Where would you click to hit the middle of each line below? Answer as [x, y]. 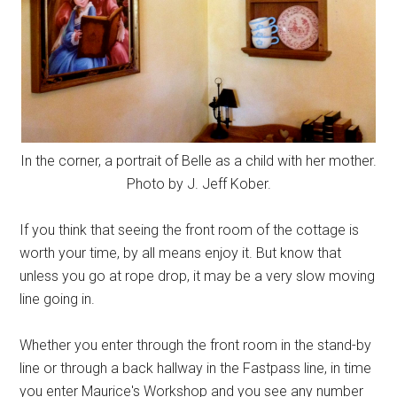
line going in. [58, 299]
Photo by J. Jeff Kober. [198, 184]
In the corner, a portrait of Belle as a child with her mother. [198, 161]
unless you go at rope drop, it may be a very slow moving [198, 276]
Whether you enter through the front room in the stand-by [196, 345]
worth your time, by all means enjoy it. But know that [181, 253]
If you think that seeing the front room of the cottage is [190, 230]
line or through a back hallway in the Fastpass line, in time [196, 368]
